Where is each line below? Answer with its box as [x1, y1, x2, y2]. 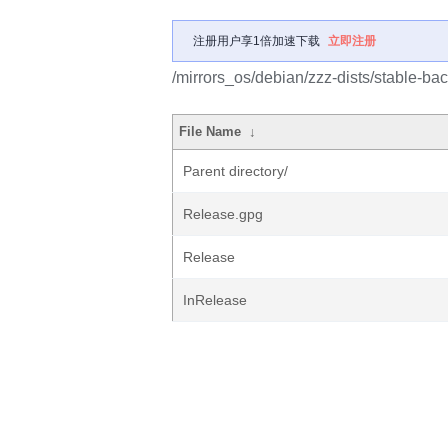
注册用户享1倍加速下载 [193, 34, 320, 48]
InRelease [183, 292, 247, 308]
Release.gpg [183, 206, 263, 222]
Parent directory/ [183, 163, 288, 179]
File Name [179, 124, 242, 139]
